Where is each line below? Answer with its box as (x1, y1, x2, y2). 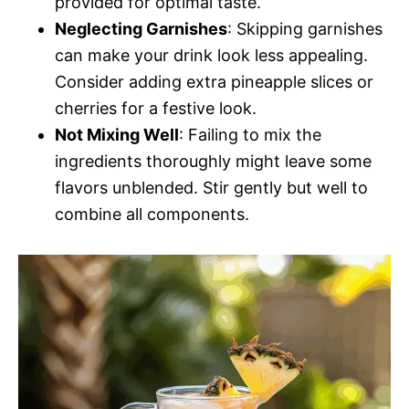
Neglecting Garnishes (55, 18, 227, 38)
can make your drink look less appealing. (55, 45, 368, 65)
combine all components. (55, 204, 249, 224)
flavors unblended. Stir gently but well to (55, 177, 368, 197)
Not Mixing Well (55, 124, 179, 144)
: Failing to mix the (179, 124, 321, 144)
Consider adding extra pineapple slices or (55, 71, 373, 91)
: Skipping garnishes (227, 18, 383, 38)
